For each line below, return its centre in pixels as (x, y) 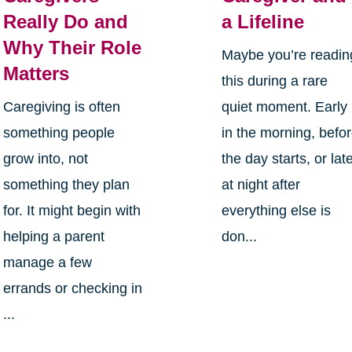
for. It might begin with (71, 211)
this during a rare (275, 81)
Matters (36, 74)
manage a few (47, 263)
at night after (261, 185)
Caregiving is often (61, 107)
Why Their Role (72, 48)
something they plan (66, 185)
